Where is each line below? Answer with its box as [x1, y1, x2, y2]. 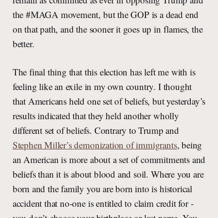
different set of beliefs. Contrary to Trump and [12, 124, 179, 137]
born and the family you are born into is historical [12, 182, 193, 195]
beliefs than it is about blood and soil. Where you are [12, 168, 204, 181]
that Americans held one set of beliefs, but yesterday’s [12, 95, 206, 108]
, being [177, 139, 202, 151]
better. [12, 37, 35, 50]
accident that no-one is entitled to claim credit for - [12, 197, 194, 210]
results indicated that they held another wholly [12, 109, 179, 122]
